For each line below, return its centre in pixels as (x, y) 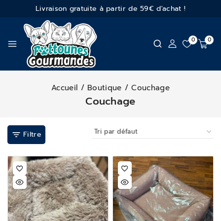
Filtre (32, 134)
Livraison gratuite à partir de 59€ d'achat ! (110, 9)
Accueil (65, 88)
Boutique (105, 88)
